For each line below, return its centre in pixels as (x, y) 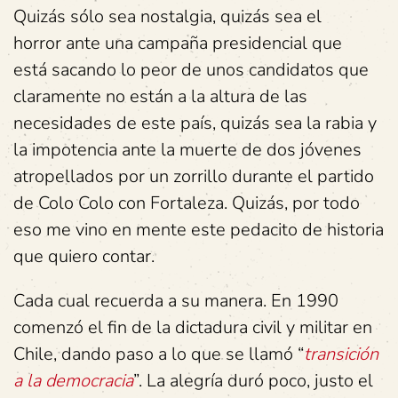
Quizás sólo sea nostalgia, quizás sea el (167, 16)
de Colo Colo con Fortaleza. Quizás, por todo (187, 203)
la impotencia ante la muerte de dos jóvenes (187, 150)
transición (341, 354)
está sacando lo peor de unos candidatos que (191, 70)
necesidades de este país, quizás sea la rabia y (195, 123)
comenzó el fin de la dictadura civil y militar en (193, 327)
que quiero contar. (84, 256)
